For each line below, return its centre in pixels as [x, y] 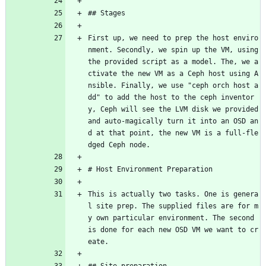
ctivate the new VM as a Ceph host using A [173, 74]
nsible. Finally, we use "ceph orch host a [173, 86]
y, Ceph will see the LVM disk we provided [173, 110]
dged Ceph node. [119, 145]
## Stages [107, 13]
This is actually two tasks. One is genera [173, 194]
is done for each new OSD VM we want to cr [173, 230]
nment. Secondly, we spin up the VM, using [173, 50]
